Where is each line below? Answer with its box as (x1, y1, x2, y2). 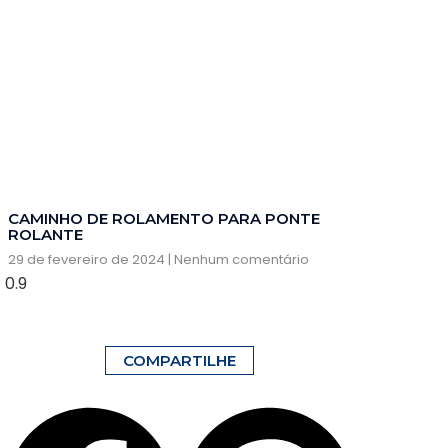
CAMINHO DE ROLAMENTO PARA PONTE (8, 208, 320, 228)
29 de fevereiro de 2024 (8, 249, 168, 269)
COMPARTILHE (123, 350, 236, 370)
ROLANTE (8, 224, 83, 244)
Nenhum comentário (171, 249, 309, 269)
